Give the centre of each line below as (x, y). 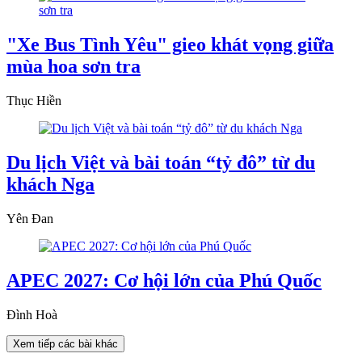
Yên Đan (30, 218)
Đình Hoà (32, 314)
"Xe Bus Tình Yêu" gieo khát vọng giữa (170, 44)
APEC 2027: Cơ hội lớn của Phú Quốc (164, 280)
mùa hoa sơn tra (74, 66)
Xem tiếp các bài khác (65, 343)
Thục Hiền (34, 100)
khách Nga (51, 184)
